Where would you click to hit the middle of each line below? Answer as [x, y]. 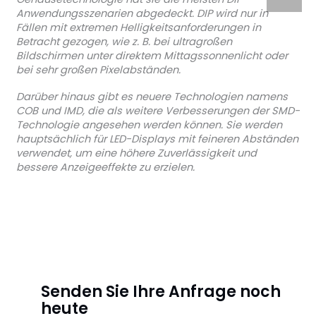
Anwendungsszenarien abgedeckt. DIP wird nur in [142, 14]
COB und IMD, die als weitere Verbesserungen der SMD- [158, 110]
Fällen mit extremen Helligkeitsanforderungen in [138, 28]
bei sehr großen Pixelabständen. [98, 70]
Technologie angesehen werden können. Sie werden [149, 124]
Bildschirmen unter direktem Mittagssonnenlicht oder [152, 56]
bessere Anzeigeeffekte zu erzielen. [105, 167]
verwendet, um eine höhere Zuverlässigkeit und [136, 153]
